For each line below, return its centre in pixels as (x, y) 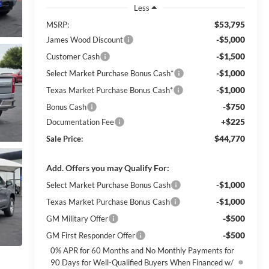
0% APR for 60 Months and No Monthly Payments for (142, 250)
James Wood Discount (84, 39)
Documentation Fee (80, 122)
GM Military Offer (77, 218)
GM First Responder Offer (90, 235)
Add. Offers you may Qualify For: (107, 168)
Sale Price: (64, 138)
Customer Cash (73, 56)
